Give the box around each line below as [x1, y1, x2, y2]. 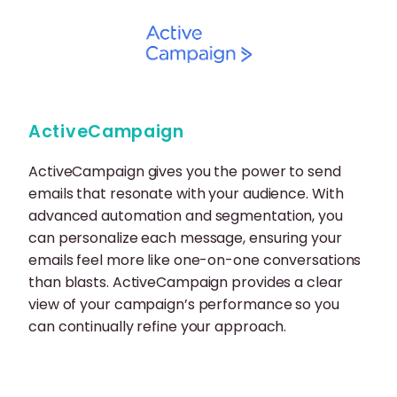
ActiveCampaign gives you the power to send [28, 161, 341, 183]
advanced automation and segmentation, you [28, 206, 343, 227]
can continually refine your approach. [28, 316, 287, 338]
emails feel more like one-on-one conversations [28, 250, 362, 271]
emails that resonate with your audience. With [28, 183, 344, 205]
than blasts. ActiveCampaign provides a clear [28, 272, 343, 293]
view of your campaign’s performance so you [28, 294, 339, 315]
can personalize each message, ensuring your [28, 228, 342, 249]
